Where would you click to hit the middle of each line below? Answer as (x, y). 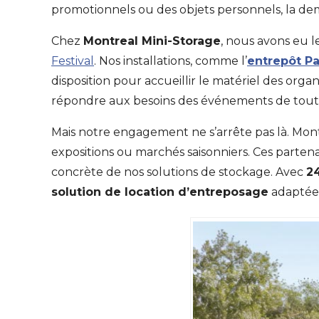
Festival (73, 61)
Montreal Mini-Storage (152, 41)
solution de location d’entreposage (160, 192)
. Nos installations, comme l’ (171, 61)
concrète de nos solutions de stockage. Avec (179, 172)
